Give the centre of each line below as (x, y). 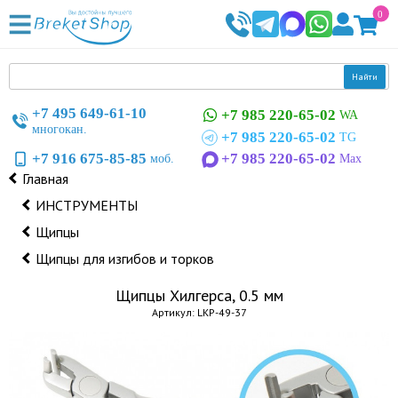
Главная (45, 179)
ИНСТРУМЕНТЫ (87, 205)
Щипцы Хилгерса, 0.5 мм (199, 295)
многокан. (60, 129)
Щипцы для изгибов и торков (125, 259)
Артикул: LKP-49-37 (199, 312)
